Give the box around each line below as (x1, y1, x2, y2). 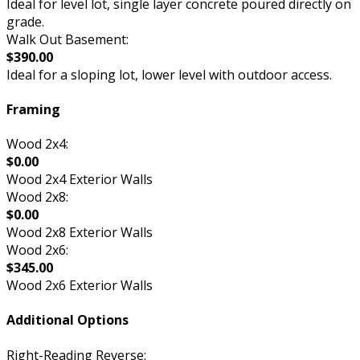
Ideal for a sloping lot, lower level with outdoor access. (6, 65, 332, 84)
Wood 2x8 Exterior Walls (6, 223, 153, 242)
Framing (6, 100, 60, 118)
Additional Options (6, 311, 129, 329)
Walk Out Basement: (6, 30, 129, 48)
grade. (6, 12, 44, 31)
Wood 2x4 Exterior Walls (6, 170, 153, 189)
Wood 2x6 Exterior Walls (6, 276, 153, 295)
